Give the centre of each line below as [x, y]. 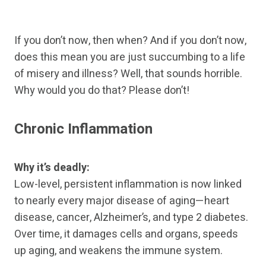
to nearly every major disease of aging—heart [122, 201]
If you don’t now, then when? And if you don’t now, [130, 41]
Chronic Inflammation [83, 129]
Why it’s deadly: [52, 168]
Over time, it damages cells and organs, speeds [126, 235]
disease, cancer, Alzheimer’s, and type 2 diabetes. [131, 218]
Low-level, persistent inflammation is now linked [128, 185]
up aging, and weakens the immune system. [118, 251]
